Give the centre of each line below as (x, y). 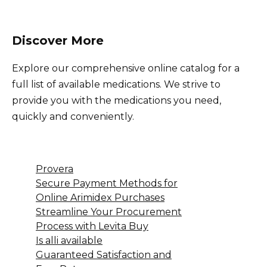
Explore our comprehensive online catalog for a (126, 68)
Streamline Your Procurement (109, 212)
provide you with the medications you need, (117, 100)
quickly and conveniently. (73, 116)
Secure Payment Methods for (107, 183)
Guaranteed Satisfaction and (104, 254)
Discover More (58, 40)
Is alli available (69, 240)
